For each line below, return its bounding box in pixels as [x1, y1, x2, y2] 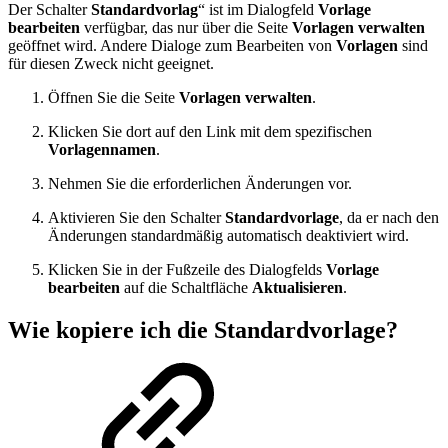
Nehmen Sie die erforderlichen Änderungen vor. [48, 174, 352, 192]
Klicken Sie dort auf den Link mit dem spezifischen [48, 122, 372, 140]
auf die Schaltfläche [120, 278, 252, 296]
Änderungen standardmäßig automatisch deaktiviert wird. [48, 226, 409, 244]
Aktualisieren [252, 278, 343, 296]
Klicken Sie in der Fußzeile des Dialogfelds [48, 260, 326, 278]
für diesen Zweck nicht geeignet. [8, 54, 214, 72]
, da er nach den [339, 208, 439, 226]
